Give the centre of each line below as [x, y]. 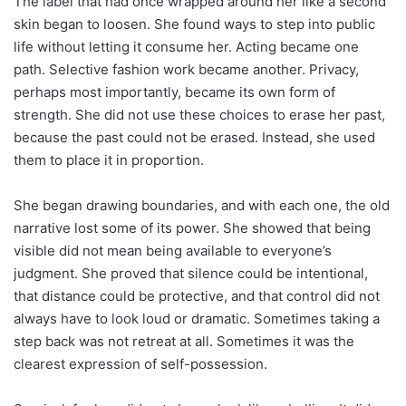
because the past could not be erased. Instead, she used [194, 138]
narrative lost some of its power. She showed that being [192, 228]
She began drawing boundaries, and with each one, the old [202, 206]
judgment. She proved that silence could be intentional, [191, 274]
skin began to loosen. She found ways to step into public [194, 24]
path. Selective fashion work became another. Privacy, [186, 70]
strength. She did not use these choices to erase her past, [199, 115]
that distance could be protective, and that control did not [197, 296]
